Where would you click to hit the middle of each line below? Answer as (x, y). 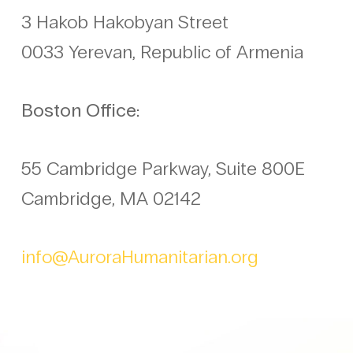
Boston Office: (83, 110)
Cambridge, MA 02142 (111, 198)
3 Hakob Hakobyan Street (125, 21)
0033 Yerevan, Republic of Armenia (163, 51)
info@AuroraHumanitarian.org (143, 256)
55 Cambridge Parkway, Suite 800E (163, 168)
